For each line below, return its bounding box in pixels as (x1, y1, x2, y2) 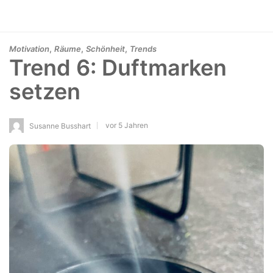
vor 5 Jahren (105, 120, 148, 130)
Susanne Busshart (29, 121, 91, 130)
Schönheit (86, 44, 125, 54)
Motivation (9, 44, 49, 54)
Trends (130, 44, 157, 54)
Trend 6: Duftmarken (9, 54, 227, 81)
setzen (9, 78, 80, 105)
